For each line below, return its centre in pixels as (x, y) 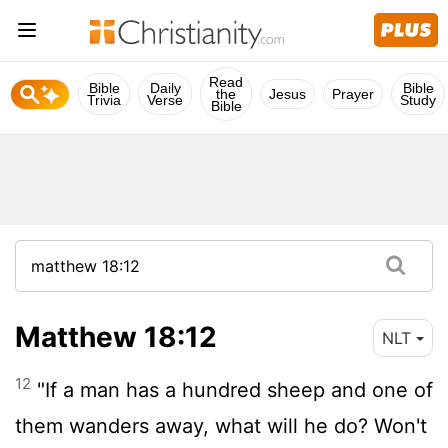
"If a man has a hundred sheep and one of (232, 389)
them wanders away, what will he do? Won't (221, 425)
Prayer (353, 94)
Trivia (104, 100)
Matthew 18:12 (116, 336)
